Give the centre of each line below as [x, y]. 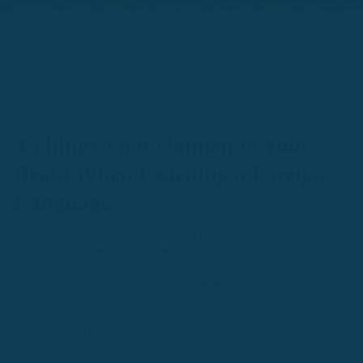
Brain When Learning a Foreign [170, 174]
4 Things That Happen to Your [162, 146]
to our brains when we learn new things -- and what [173, 269]
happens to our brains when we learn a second [157, 286]
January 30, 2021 [53, 334]
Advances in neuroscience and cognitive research [163, 237]
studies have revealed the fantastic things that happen [179, 253]
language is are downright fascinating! [131, 302]
